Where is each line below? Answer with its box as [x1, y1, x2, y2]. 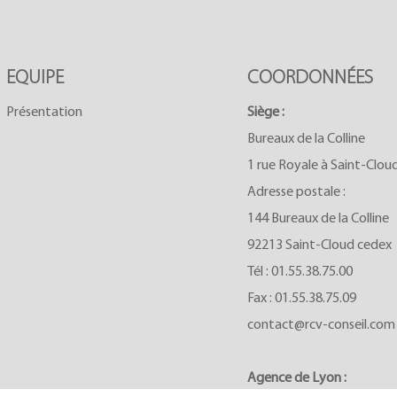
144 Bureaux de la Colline [247, 211, 389, 226]
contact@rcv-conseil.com [247, 317, 395, 332]
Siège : [247, 105, 284, 120]
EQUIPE [5, 67, 64, 89]
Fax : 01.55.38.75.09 [247, 291, 356, 306]
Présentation [5, 105, 82, 120]
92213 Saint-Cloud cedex [247, 237, 392, 253]
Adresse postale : [247, 184, 346, 199]
